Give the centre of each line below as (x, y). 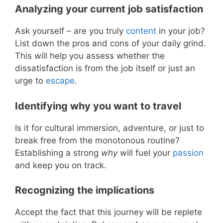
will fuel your (145, 153)
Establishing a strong (58, 153)
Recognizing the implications (85, 190)
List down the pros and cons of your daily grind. (111, 44)
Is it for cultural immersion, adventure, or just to (110, 128)
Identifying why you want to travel (98, 106)
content (141, 31)
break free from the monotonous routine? (97, 140)
